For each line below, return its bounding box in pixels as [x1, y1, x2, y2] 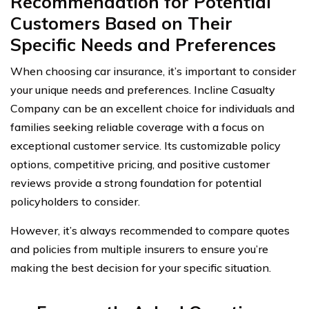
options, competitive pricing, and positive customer [10, 157, 270, 171]
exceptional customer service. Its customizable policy [10, 138, 281, 152]
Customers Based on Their [10, 12, 232, 34]
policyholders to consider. [10, 194, 140, 208]
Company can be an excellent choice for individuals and [10, 101, 295, 115]
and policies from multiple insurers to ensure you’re [10, 241, 268, 256]
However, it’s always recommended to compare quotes [10, 223, 290, 237]
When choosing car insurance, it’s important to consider [10, 63, 296, 78]
